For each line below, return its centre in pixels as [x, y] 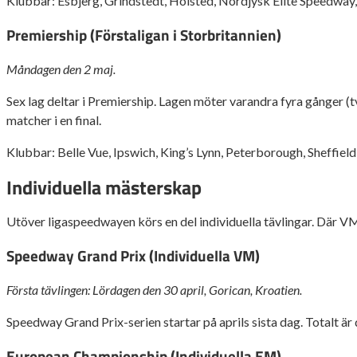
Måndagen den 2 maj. [61, 69]
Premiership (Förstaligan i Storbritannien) [144, 35]
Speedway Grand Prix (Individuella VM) [133, 256]
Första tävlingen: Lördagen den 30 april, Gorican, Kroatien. [154, 289]
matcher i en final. [54, 120]
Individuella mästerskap [104, 187]
